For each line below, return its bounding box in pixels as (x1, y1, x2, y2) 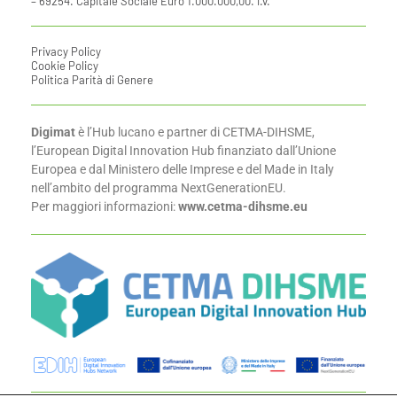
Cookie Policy (31, 58, 98, 74)
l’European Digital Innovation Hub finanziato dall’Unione (31, 144, 336, 159)
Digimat (31, 125, 78, 140)
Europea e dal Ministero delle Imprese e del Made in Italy (31, 162, 334, 177)
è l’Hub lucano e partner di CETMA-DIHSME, (78, 125, 315, 140)
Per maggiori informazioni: (31, 199, 175, 214)
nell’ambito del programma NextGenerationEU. (31, 181, 286, 196)
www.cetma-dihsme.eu (178, 199, 307, 214)
